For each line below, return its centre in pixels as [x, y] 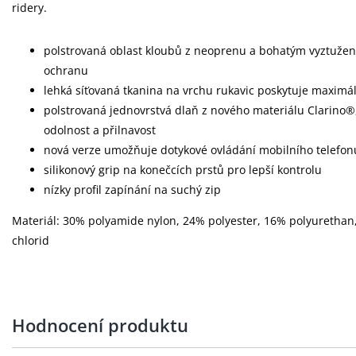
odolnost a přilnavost [100, 130]
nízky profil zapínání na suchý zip [132, 190]
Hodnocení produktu [100, 325]
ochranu [66, 70]
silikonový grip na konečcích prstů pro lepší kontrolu [183, 170]
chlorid [31, 240]
